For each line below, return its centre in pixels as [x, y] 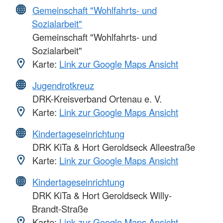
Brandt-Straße [60, 208]
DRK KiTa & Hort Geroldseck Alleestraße [112, 147]
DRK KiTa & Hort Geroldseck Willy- [101, 195]
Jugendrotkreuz [63, 85]
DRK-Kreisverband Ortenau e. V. [96, 98]
